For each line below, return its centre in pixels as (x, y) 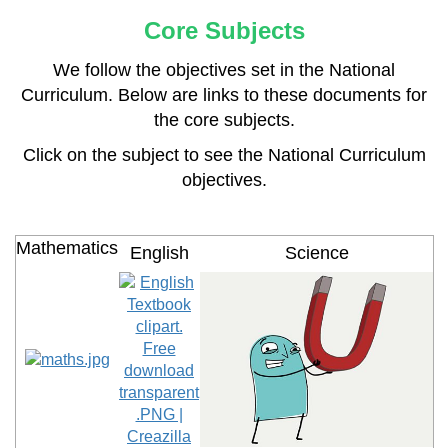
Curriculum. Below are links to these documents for (224, 95)
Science (316, 253)
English (159, 253)
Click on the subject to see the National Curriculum (224, 155)
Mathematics (67, 248)
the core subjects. (224, 120)
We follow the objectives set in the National (224, 70)
